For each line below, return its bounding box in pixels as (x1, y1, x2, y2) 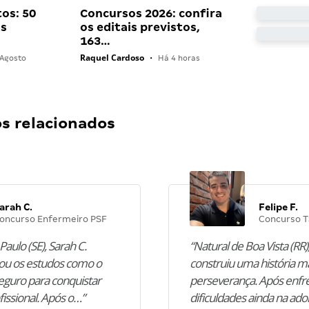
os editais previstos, (79, 21, 200, 34)
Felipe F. (258, 201, 298, 213)
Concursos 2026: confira (79, 7, 222, 21)
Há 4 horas (155, 54, 200, 63)
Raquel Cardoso (79, 52, 144, 64)
